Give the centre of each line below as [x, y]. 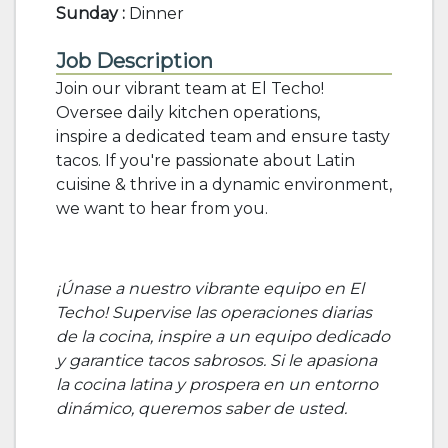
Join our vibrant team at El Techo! [190, 88]
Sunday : [92, 13]
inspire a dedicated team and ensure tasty [223, 136]
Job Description [134, 61]
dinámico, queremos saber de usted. [201, 408]
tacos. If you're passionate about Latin [205, 160]
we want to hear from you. [162, 208]
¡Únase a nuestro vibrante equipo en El [210, 288]
